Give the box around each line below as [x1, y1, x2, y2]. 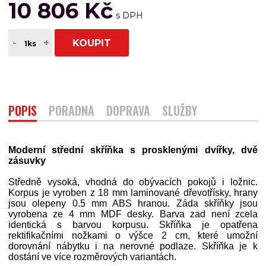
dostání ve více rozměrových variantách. [8, 252, 176, 262]
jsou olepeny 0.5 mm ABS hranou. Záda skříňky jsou [8, 198, 258, 209]
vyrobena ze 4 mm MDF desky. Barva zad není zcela [8, 209, 258, 220]
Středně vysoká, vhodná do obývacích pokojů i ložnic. [8, 177, 258, 188]
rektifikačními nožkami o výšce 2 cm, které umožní [8, 230, 258, 241]
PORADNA [49, 102, 94, 120]
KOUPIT [72, 37, 111, 49]
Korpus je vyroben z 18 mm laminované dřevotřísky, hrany [8, 188, 258, 198]
